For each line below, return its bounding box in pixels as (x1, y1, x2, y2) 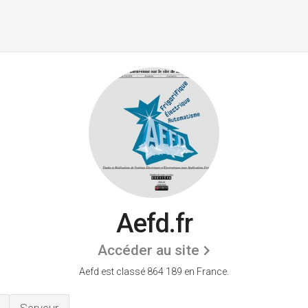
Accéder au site (97, 242, 199, 258)
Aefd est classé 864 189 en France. (79, 266, 229, 277)
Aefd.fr (115, 208, 192, 239)
